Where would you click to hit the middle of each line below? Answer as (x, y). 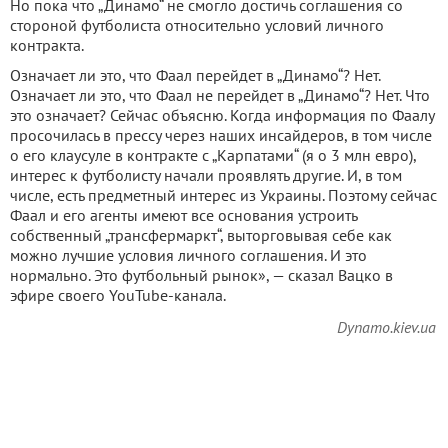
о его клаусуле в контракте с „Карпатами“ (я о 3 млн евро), (213, 155)
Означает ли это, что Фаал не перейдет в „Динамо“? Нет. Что (220, 95)
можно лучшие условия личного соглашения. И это (188, 255)
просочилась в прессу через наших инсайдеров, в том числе (221, 135)
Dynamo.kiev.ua (386, 327)
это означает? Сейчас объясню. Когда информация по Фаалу (222, 115)
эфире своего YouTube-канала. (118, 295)
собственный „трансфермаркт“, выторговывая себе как (201, 235)
